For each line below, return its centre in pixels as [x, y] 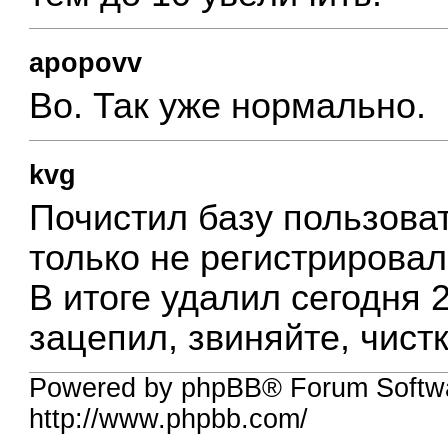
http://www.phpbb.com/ [169, 419]
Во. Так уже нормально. [228, 105]
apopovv [86, 63]
